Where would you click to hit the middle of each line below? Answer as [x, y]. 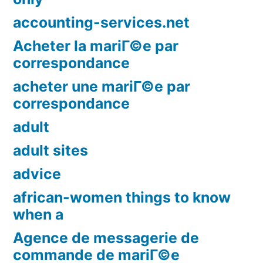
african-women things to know [122, 198]
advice [37, 174]
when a [38, 215]
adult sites [50, 151]
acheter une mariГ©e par [102, 87]
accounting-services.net [101, 23]
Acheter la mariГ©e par [96, 46]
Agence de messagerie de [106, 238]
